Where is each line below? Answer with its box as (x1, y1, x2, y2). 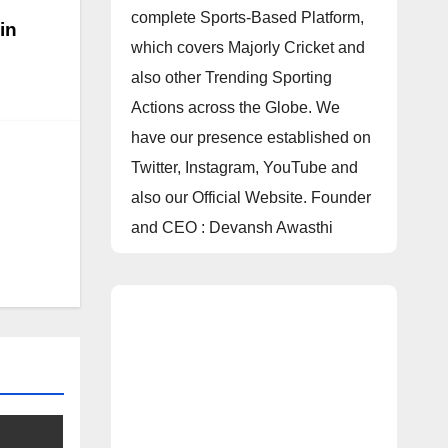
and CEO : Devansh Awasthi (130, 218, 333, 236)
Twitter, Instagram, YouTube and (130, 158, 358, 176)
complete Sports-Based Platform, (130, 8, 364, 26)
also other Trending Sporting (130, 68, 332, 86)
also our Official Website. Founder (130, 188, 371, 206)
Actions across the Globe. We (130, 98, 340, 116)
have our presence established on (130, 128, 371, 146)
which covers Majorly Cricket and (130, 38, 365, 56)
